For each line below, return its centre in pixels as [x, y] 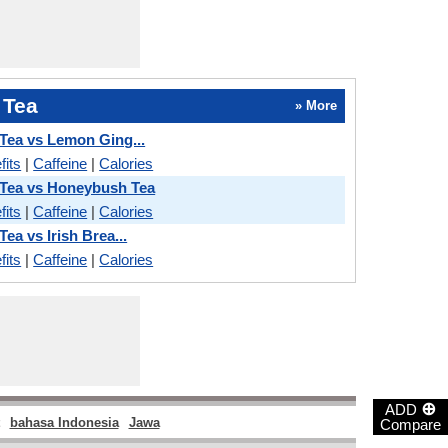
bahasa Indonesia [64, 423]
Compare [410, 424]
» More [315, 106]
